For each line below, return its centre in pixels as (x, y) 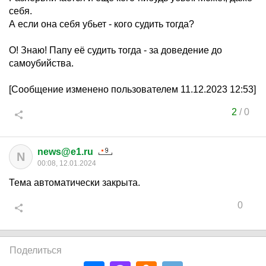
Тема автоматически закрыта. (75, 183)
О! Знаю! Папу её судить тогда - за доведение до (115, 50)
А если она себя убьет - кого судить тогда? (102, 24)
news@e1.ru (65, 152)
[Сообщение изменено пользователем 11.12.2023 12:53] (132, 89)
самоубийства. (41, 63)
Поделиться (36, 250)
